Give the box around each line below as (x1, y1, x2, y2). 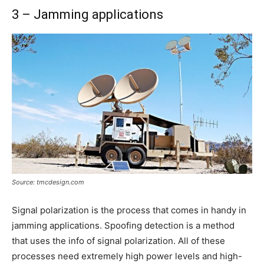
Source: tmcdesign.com (12, 178, 84, 187)
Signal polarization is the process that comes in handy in (12, 204, 246, 216)
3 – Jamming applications (12, 7, 163, 22)
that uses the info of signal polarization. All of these (12, 235, 225, 247)
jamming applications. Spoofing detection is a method (12, 220, 235, 232)
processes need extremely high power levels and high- (12, 250, 242, 262)
